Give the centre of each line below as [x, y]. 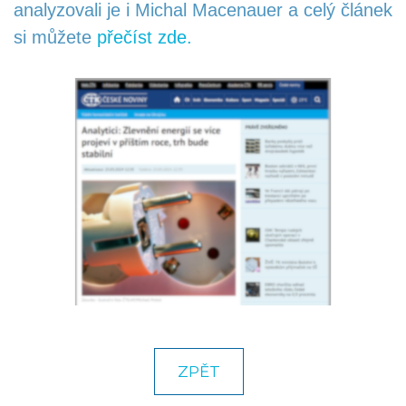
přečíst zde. [145, 37]
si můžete [55, 37]
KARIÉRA [203, 48]
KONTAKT [203, 98]
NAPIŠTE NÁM [203, 157]
